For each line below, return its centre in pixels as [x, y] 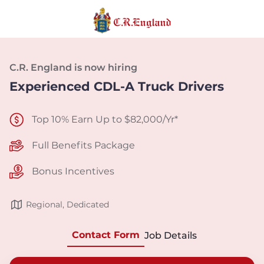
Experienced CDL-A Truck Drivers [117, 86]
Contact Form [106, 235]
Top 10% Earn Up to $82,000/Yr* [105, 119]
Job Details [171, 235]
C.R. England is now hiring [73, 67]
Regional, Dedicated [67, 204]
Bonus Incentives [73, 171]
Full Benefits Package [83, 145]
